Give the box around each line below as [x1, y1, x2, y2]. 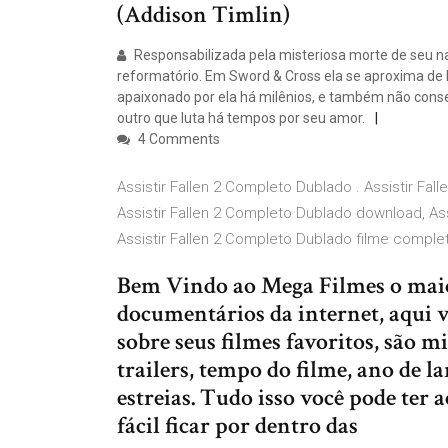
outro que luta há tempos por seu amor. [117, 110, 365, 126]
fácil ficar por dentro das [117, 410, 358, 441]
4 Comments [135, 131, 220, 147]
